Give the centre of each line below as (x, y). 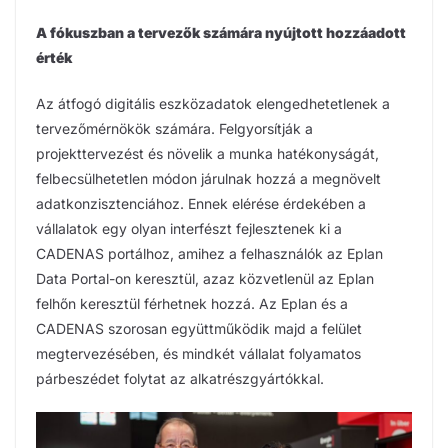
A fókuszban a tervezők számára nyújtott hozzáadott (221, 32)
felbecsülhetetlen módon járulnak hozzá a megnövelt (208, 178)
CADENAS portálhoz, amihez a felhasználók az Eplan (209, 253)
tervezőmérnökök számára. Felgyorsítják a (174, 128)
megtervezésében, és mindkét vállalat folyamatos (198, 353)
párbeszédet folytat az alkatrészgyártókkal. (180, 378)
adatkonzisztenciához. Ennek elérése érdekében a (201, 203)
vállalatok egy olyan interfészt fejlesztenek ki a (189, 228)
